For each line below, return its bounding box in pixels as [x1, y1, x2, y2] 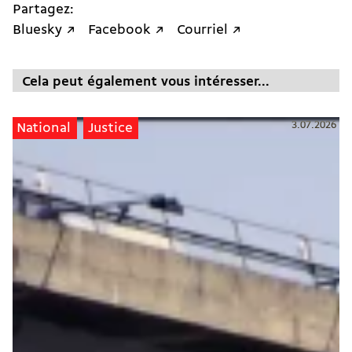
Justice [87, 121, 133, 135]
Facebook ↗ [88, 24, 164, 38]
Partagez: [13, 3, 74, 17]
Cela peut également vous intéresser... [22, 75, 269, 90]
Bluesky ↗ [13, 24, 75, 38]
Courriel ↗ [177, 24, 241, 38]
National [16, 121, 71, 135]
